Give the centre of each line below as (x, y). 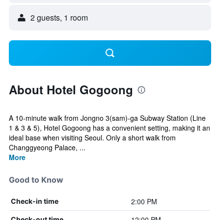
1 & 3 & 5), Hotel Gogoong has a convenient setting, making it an (110, 128)
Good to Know (36, 180)
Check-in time (35, 201)
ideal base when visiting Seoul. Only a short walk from (92, 137)
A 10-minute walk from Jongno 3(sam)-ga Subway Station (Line (107, 118)
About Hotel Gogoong (71, 89)
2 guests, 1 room (59, 17)
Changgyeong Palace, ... (47, 147)
